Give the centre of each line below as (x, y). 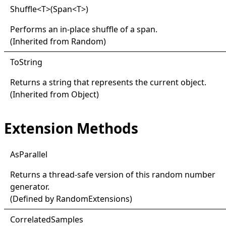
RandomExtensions (93, 199)
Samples (67, 219)
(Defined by (33, 199)
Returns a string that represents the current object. (108, 82)
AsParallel (29, 154)
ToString (26, 62)
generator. (30, 186)
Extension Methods (71, 128)
